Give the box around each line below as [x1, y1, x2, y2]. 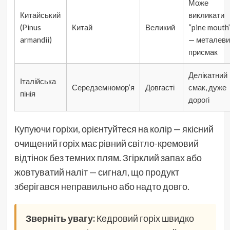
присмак [188, 47, 218, 57]
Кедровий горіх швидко [94, 213, 194, 224]
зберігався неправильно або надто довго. [14, 181, 189, 193]
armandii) [20, 35, 52, 45]
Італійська [20, 76, 56, 86]
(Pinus [20, 23, 41, 32]
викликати [188, 10, 224, 20]
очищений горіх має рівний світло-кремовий [14, 138, 199, 149]
